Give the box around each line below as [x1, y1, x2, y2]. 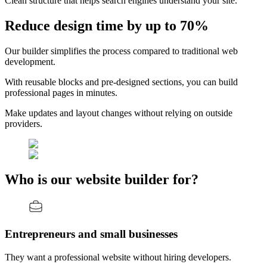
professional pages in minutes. [5, 87, 117, 98]
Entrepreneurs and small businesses [5, 228, 178, 241]
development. [5, 56, 55, 67]
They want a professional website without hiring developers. [5, 252, 231, 262]
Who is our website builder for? [5, 172, 198, 188]
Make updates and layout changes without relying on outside [5, 107, 232, 118]
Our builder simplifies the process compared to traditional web [5, 45, 238, 56]
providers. [5, 118, 42, 129]
